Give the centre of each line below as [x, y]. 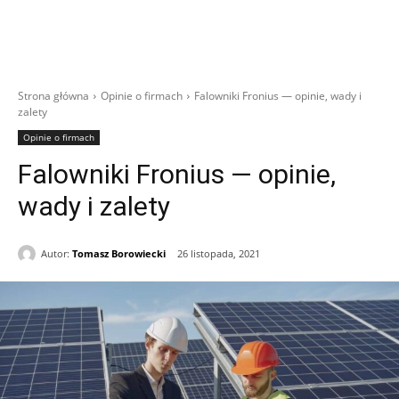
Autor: [55, 253]
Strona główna [53, 96]
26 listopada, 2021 [219, 254]
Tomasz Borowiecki [119, 253]
